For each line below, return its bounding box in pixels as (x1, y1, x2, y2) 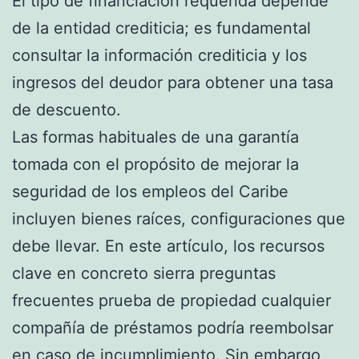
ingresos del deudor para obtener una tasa (12, 72, 333, 92)
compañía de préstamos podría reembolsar (12, 317, 333, 337)
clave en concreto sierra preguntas (12, 263, 276, 283)
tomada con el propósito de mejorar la (12, 154, 299, 174)
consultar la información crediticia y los (12, 45, 307, 65)
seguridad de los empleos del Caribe (12, 181, 288, 201)
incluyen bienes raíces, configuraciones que (12, 208, 345, 228)
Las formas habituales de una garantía (12, 127, 299, 147)
